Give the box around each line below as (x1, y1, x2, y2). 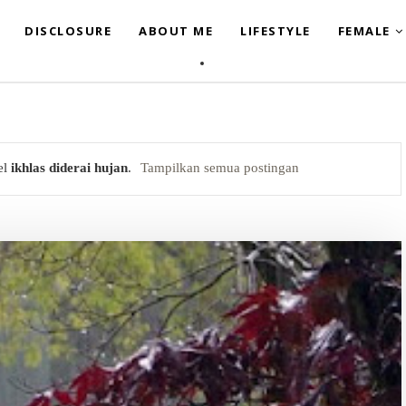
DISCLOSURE (24, 23, 111, 39)
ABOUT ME (139, 23, 213, 39)
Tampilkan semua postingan (140, 160, 300, 175)
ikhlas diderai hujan (11, 160, 129, 175)
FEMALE (337, 23, 391, 39)
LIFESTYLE (240, 23, 311, 39)
